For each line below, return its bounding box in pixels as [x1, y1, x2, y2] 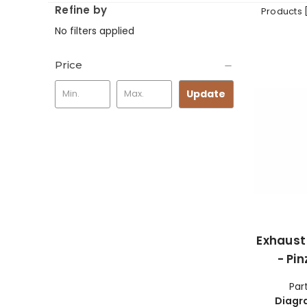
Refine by [55, 2, 108, 17]
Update [186, 86, 226, 101]
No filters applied [55, 24, 134, 38]
